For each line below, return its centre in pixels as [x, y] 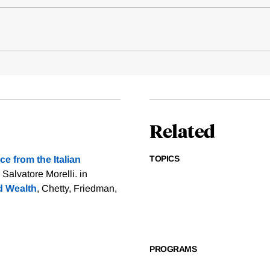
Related [182, 131]
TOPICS [164, 159]
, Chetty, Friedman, [77, 189]
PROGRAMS [173, 249]
